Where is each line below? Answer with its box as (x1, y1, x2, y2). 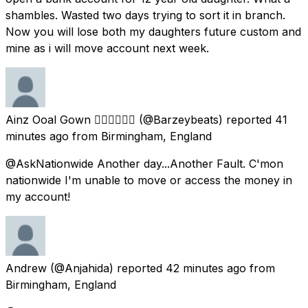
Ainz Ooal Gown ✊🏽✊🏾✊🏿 (5, 112, 135, 126)
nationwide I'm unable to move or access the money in (5, 173, 292, 187)
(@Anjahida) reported (50, 261, 162, 275)
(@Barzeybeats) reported (139, 112, 272, 126)
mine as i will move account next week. (5, 41, 209, 55)
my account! (5, 189, 70, 203)
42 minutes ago (166, 261, 246, 275)
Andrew (5, 261, 47, 275)
